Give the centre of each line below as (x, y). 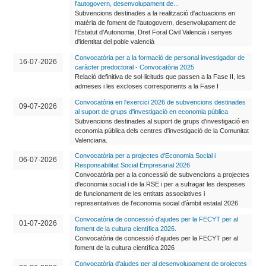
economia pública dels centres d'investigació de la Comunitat (161, 130)
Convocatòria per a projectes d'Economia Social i (145, 156)
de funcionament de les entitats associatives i (140, 194)
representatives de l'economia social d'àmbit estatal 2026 (156, 203)
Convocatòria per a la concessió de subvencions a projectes (162, 175)
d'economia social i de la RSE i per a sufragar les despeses (160, 184)
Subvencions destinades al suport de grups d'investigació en (161, 121)
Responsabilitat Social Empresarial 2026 (132, 165)
